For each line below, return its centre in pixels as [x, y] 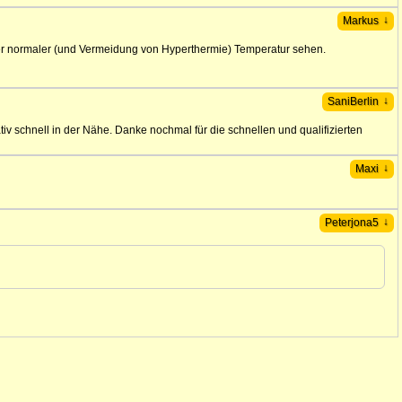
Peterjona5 [352, 223]
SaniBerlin [353, 101]
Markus [361, 21]
